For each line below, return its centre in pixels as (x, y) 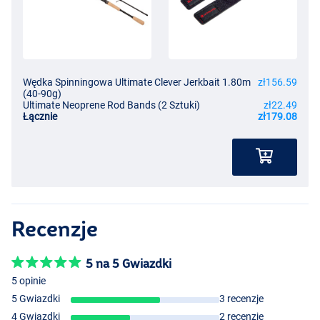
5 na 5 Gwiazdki (129, 264)
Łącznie (40, 117)
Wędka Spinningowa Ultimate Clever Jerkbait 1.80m (137, 82)
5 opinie (29, 281)
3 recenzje (242, 299)
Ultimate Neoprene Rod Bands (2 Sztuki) (111, 105)
